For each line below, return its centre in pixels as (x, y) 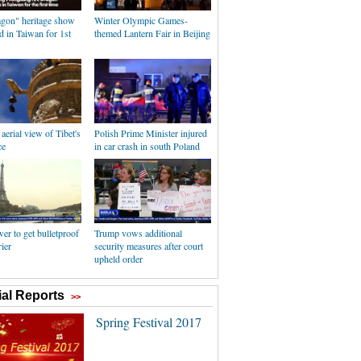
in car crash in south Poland (147, 146)
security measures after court (149, 246)
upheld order (118, 259)
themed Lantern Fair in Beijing (152, 33)
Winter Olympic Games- (141, 20)
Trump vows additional (138, 233)
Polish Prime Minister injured (151, 133)
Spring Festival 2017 (148, 322)
